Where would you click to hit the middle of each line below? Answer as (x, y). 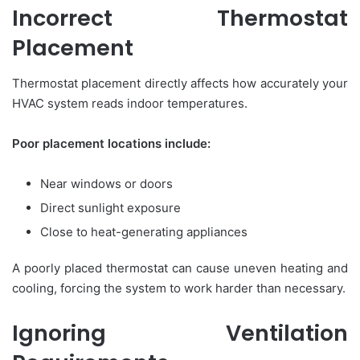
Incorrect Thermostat (180, 18)
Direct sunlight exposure (110, 208)
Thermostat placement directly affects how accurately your (180, 84)
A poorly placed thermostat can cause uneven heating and (180, 268)
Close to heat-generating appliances (144, 232)
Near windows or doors (106, 184)
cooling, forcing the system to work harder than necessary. (179, 288)
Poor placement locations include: (111, 144)
